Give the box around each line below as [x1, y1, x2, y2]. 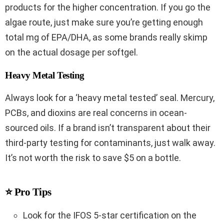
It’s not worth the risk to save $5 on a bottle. [5, 152, 181, 163]
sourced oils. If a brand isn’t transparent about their [5, 122, 210, 133]
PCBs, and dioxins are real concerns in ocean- [5, 107, 187, 118]
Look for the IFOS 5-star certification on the [23, 210, 196, 221]
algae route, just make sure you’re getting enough [5, 17, 203, 28]
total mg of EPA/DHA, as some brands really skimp [5, 32, 207, 43]
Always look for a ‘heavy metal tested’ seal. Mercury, [5, 92, 214, 103]
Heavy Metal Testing [5, 70, 84, 81]
